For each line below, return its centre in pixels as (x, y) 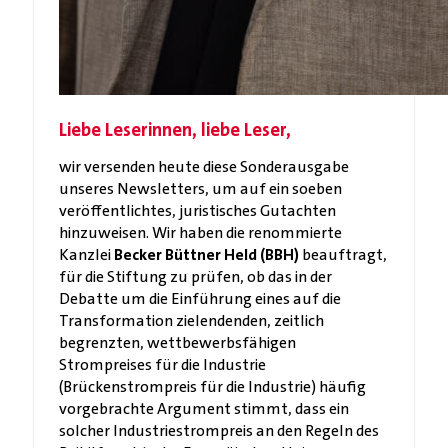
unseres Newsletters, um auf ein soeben (200, 188)
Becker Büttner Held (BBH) (206, 254)
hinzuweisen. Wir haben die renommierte (200, 232)
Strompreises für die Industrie (162, 364)
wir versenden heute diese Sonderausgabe (204, 166)
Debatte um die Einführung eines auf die (200, 298)
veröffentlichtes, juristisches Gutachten (197, 210)
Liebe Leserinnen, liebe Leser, (175, 129)
